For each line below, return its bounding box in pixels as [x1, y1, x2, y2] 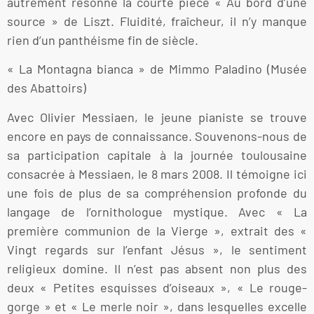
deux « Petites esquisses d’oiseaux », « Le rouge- [7, 279, 307, 295]
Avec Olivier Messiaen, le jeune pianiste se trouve [7, 109, 307, 125]
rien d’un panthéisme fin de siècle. [7, 32, 198, 48]
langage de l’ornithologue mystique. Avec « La [7, 203, 307, 219]
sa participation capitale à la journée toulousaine [7, 146, 307, 163]
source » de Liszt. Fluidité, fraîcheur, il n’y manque [7, 13, 307, 29]
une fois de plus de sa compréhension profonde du [7, 184, 307, 200]
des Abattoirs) [7, 80, 86, 96]
